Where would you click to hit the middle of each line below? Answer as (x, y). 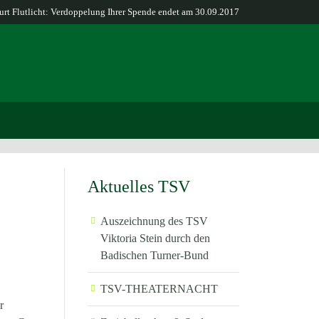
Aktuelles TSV (138, 186)
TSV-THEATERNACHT (159, 289)
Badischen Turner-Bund (154, 255)
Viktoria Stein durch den (155, 238)
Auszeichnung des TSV (154, 221)
